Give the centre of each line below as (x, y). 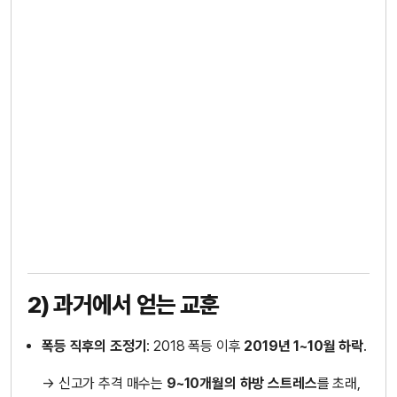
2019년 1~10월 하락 (304, 346)
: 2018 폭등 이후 (195, 346)
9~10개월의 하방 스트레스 (241, 383)
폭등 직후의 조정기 (94, 346)
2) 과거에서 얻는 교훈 (123, 304)
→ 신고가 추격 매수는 (104, 383)
